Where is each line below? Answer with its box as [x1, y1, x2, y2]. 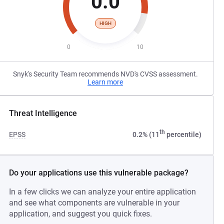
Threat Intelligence [9, 108, 77, 118]
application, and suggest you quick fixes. [9, 209, 152, 218]
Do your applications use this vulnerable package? [9, 168, 189, 177]
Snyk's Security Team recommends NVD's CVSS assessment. [12, 70, 198, 78]
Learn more [87, 78, 123, 86]
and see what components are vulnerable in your [9, 198, 180, 207]
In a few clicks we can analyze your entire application [9, 187, 196, 196]
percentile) [164, 130, 201, 138]
